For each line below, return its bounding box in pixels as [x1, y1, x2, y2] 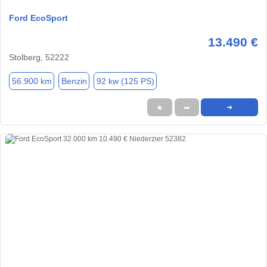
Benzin [61, 76, 87, 86]
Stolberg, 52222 [9, 52, 69, 63]
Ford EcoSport [9, 13, 68, 23]
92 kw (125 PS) [96, 76, 154, 86]
